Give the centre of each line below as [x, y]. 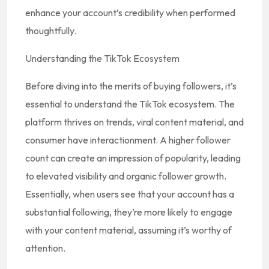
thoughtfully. [51, 31]
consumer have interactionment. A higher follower [128, 140]
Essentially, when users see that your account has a [130, 194]
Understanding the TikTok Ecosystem [102, 58]
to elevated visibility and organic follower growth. [126, 176]
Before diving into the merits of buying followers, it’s [131, 86]
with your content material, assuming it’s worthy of [128, 230]
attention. [45, 248]
